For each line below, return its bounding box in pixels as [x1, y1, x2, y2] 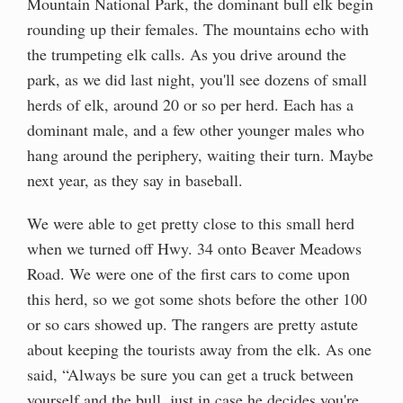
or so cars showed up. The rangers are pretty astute [27, 313, 358, 336]
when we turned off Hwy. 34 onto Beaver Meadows [27, 237, 362, 260]
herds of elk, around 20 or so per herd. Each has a [27, 94, 354, 116]
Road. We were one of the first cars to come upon [27, 263, 350, 285]
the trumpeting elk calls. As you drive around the [27, 43, 346, 66]
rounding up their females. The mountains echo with [27, 18, 369, 40]
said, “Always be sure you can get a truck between [27, 363, 354, 386]
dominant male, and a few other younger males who [27, 119, 364, 141]
